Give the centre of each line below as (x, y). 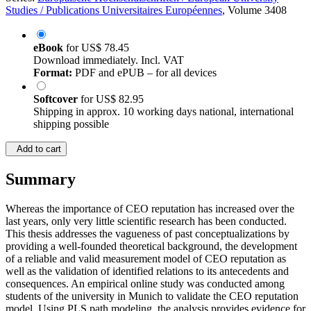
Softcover (57, 99)
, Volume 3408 (254, 10)
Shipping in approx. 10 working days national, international (163, 112)
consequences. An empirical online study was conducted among (145, 284)
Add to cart (36, 149)
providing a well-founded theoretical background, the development (151, 246)
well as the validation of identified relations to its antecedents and (147, 271)
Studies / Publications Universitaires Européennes (114, 10)
